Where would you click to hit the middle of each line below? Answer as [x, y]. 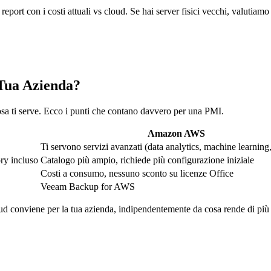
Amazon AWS [176, 134]
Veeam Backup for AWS [88, 187]
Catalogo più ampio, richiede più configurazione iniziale [147, 160]
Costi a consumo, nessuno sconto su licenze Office [137, 174]
